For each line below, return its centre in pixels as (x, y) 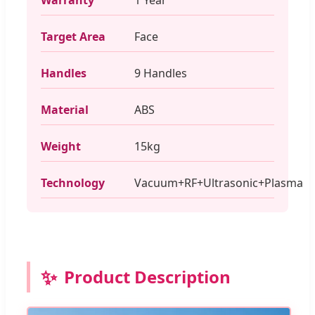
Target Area (73, 36)
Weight (61, 146)
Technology (73, 182)
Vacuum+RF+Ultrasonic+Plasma (218, 182)
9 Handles (160, 73)
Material (65, 109)
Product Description (147, 276)
